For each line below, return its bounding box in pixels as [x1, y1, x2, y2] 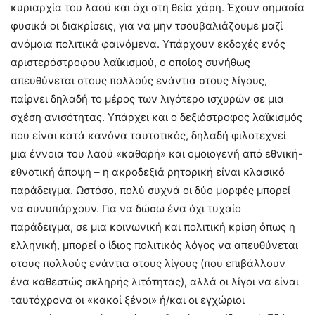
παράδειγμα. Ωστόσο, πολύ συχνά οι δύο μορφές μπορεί [11, 184, 290, 198]
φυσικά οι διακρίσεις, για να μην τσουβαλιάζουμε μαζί [11, 19, 283, 33]
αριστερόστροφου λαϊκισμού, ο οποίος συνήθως [11, 56, 250, 70]
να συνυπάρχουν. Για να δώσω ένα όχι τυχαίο [11, 202, 241, 216]
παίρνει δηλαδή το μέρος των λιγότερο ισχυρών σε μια [11, 92, 284, 106]
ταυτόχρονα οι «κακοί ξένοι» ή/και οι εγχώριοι [11, 293, 245, 307]
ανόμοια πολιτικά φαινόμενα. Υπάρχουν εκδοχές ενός [11, 37, 285, 51]
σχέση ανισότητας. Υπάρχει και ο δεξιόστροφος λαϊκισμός [11, 110, 302, 124]
